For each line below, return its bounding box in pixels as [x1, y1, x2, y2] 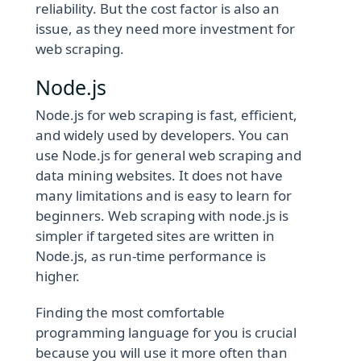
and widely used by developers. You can [35, 126, 290, 145]
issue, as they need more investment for [35, 19, 296, 38]
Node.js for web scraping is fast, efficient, [35, 106, 298, 125]
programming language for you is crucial [35, 323, 297, 342]
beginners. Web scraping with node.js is [35, 206, 289, 226]
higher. [35, 267, 81, 286]
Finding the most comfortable [35, 303, 226, 322]
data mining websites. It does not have [35, 166, 284, 185]
